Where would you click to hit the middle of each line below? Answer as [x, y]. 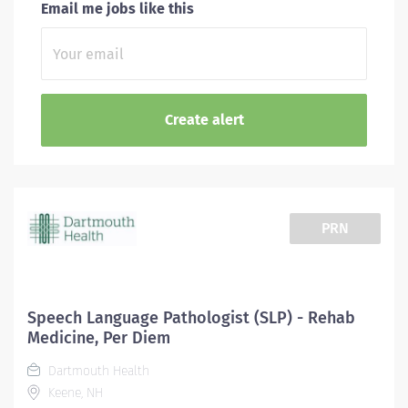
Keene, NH [74, 393]
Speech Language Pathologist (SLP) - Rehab [191, 318]
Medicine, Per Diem [99, 338]
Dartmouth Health [97, 371]
